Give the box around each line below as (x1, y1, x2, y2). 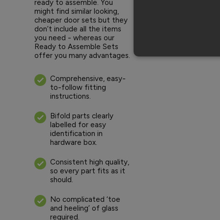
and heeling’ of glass (50, 203, 118, 213)
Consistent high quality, (50, 157, 129, 166)
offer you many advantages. (34, 51, 130, 60)
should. (50, 175, 73, 184)
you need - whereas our (34, 33, 114, 42)
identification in (50, 129, 103, 138)
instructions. (50, 91, 91, 101)
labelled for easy (50, 120, 106, 129)
